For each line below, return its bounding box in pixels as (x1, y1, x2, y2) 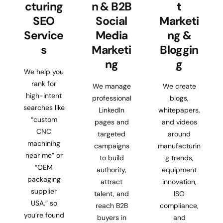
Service (24, 27, 64, 43)
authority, (97, 165, 126, 174)
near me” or (25, 150, 63, 160)
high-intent (26, 91, 62, 100)
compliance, (160, 201, 199, 210)
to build (99, 153, 124, 162)
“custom (30, 114, 57, 124)
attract (101, 177, 122, 186)
